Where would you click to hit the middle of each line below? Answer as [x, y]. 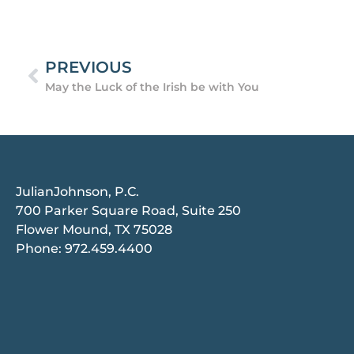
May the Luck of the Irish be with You [152, 87]
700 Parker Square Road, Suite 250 [128, 211]
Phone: [40, 249]
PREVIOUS [88, 67]
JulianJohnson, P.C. [77, 192]
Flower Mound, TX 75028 [94, 230]
